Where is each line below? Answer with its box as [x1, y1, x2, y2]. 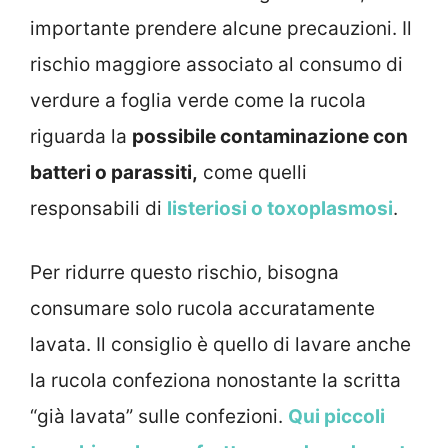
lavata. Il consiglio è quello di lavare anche [30, 333, 411, 357]
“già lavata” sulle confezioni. [30, 405, 288, 429]
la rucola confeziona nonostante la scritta [30, 369, 401, 393]
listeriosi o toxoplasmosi [167, 196, 393, 220]
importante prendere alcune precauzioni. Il [30, 16, 412, 40]
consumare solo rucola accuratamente [30, 297, 375, 321]
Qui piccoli [288, 405, 385, 429]
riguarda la [30, 124, 132, 148]
